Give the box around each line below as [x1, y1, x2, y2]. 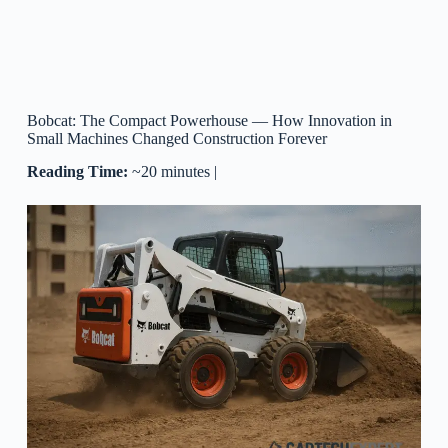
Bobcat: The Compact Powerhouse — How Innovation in [26, 112, 392, 129]
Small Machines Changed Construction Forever [26, 130, 327, 147]
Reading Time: [26, 162, 128, 180]
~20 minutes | [127, 162, 221, 180]
